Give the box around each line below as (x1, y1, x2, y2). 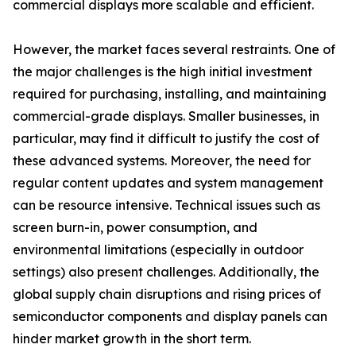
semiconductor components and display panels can (13, 308, 327, 325)
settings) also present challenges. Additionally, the (13, 264, 319, 281)
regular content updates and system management (13, 175, 323, 192)
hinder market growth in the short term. (13, 331, 251, 347)
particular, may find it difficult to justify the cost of (13, 130, 319, 147)
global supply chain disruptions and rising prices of (13, 286, 321, 303)
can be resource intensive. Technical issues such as (13, 197, 320, 214)
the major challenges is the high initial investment (13, 64, 312, 80)
